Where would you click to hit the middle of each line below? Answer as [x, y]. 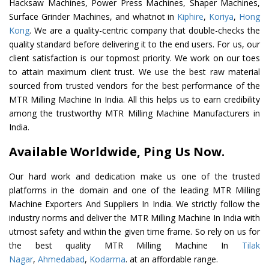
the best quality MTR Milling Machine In [125, 246]
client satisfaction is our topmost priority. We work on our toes [134, 58]
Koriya [222, 17]
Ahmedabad [61, 259]
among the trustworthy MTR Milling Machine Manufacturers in [134, 113]
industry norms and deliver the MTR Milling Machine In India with [134, 218]
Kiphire [191, 17]
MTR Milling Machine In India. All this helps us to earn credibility [134, 100]
